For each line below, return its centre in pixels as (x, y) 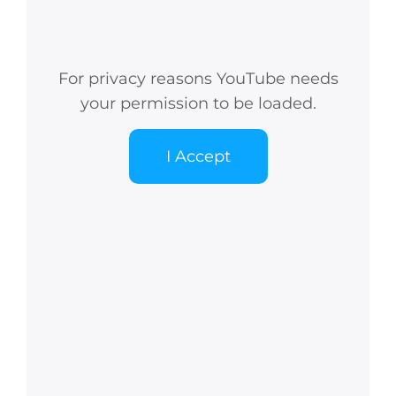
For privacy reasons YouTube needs (198, 79)
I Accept (198, 157)
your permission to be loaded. (198, 104)
